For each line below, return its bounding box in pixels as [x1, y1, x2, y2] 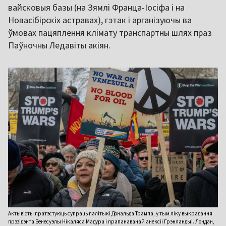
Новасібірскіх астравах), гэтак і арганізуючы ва [8, 14, 192, 26]
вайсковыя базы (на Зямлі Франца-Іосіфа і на [8, 1, 185, 13]
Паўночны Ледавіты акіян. [8, 39, 110, 51]
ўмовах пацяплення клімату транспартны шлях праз [8, 26, 212, 38]
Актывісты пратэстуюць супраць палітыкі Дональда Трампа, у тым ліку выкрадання [8, 210, 212, 217]
